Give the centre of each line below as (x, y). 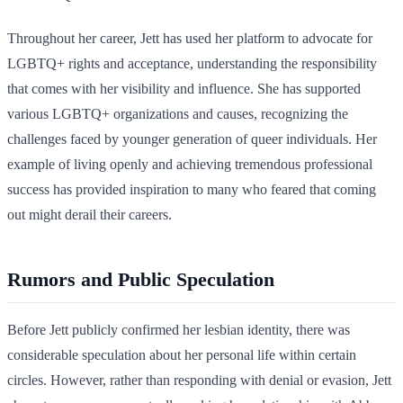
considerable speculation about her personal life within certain (182, 355)
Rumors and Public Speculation (141, 280)
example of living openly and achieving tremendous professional (190, 164)
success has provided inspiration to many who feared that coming (192, 189)
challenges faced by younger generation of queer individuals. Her (192, 139)
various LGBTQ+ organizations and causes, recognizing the (178, 114)
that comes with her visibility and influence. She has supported (184, 89)
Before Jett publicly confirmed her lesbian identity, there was (179, 330)
